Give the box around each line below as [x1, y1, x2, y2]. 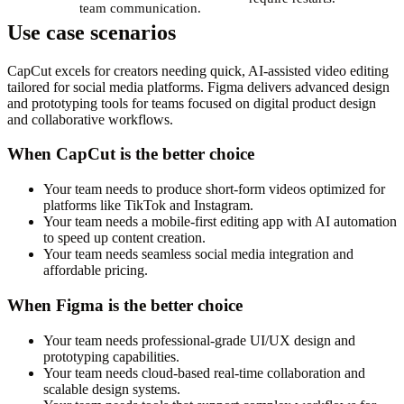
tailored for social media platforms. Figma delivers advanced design [7, 78, 390, 95]
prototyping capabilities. [43, 348, 179, 364]
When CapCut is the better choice [7, 144, 254, 164]
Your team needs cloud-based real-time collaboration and [43, 364, 365, 381]
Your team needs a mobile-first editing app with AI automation [43, 214, 397, 230]
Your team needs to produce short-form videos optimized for [43, 181, 385, 197]
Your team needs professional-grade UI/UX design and [43, 332, 355, 348]
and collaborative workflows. [7, 111, 173, 127]
